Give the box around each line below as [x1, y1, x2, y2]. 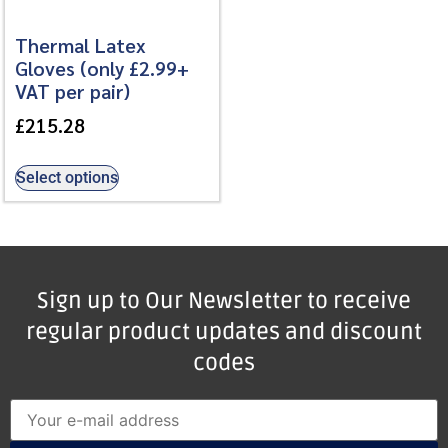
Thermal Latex [15, 31, 146, 57]
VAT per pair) [15, 77, 130, 103]
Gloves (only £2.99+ [15, 54, 189, 80]
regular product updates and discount [26, 317, 422, 346]
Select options [16, 167, 118, 187]
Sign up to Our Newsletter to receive [37, 286, 411, 315]
